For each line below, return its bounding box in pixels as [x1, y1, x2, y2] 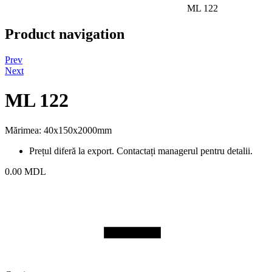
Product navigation [5, 25, 124, 42]
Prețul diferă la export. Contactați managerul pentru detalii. [29, 145, 255, 156]
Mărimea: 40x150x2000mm [5, 124, 112, 135]
